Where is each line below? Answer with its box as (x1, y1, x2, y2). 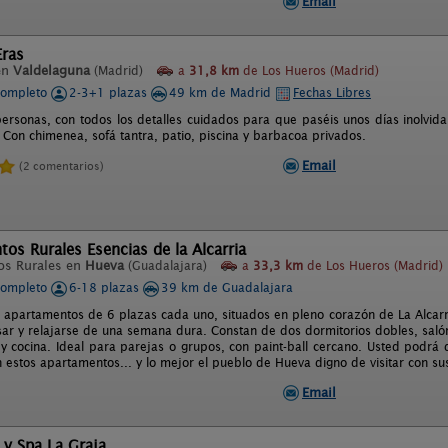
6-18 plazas (69, 280, 143, 295)
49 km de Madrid (169, 85, 275, 100)
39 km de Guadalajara (161, 280, 293, 295)
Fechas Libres (293, 85, 371, 100)
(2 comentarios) (19, 158, 104, 173)
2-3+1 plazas (69, 85, 151, 100)
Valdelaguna (13, 63, 90, 78)
